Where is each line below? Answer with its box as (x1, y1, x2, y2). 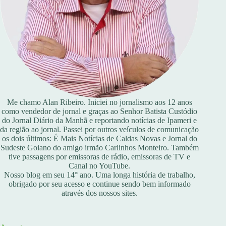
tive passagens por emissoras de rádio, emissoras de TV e (9, 152, 191, 161)
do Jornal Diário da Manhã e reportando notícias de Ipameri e (2, 116, 197, 125)
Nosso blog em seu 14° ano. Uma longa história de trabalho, (4, 171, 195, 180)
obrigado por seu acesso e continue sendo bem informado (8, 180, 191, 189)
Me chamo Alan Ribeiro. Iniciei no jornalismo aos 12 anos (7, 98, 192, 107)
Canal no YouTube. (69, 161, 131, 171)
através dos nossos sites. (61, 189, 138, 198)
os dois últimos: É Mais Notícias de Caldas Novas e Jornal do (2, 134, 197, 143)
